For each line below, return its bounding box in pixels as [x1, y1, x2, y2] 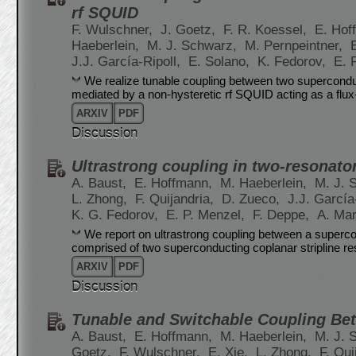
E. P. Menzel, [166, 207, 249, 222]
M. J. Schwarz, [147, 38, 241, 53]
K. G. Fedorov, [72, 207, 162, 222]
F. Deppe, [253, 207, 313, 222]
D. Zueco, [222, 192, 284, 207]
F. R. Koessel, [223, 22, 311, 37]
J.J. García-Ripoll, [72, 54, 184, 69]
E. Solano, [188, 54, 253, 69]
